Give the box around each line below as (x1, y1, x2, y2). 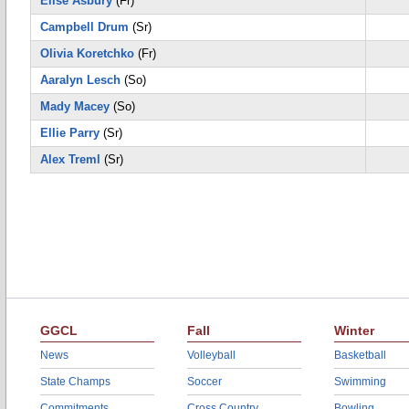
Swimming (334, 375, 386, 388)
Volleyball (187, 349, 236, 362)
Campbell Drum (40, 20, 129, 34)
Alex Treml (40, 152, 100, 166)
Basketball (334, 349, 386, 362)
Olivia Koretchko (40, 47, 134, 60)
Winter (334, 323, 374, 338)
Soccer (187, 375, 222, 388)
